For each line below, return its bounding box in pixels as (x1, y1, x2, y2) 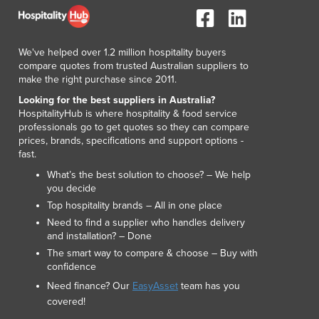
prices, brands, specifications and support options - (19, 135, 244, 147)
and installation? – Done (47, 230, 152, 243)
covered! (47, 296, 85, 308)
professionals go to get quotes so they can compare (19, 121, 249, 134)
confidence (47, 261, 96, 273)
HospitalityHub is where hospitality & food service (19, 108, 237, 120)
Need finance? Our (47, 280, 132, 293)
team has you (178, 280, 240, 293)
